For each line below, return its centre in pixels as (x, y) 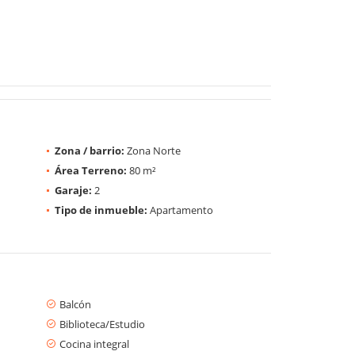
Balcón (75, 304)
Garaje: (73, 190)
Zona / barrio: (90, 150)
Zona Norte (153, 150)
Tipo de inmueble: (101, 210)
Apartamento (180, 210)
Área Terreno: (91, 170)
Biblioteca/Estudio (102, 324)
